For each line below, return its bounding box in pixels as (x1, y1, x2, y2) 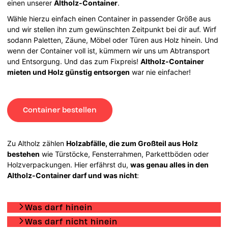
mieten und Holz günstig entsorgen (7, 67, 130, 76)
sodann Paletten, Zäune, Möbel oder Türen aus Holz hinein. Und (7, 35, 219, 44)
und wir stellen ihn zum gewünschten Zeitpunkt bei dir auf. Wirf (7, 24, 217, 34)
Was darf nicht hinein (25, 216, 118, 226)
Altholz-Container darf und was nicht (7, 170, 137, 180)
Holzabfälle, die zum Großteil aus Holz (66, 138, 198, 148)
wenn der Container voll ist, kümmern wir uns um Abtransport (7, 46, 210, 55)
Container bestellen (23, 105, 97, 115)
